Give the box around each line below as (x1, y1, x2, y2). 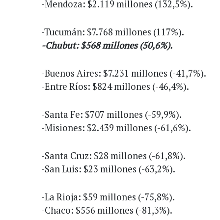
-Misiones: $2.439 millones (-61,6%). (41, 121, 191, 134)
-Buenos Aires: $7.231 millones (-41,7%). (41, 67, 206, 79)
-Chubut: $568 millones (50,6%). (41, 39, 172, 51)
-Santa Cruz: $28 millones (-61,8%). (41, 149, 186, 162)
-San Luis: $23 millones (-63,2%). (41, 163, 175, 175)
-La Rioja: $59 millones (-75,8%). (41, 191, 175, 203)
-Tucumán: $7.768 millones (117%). (41, 26, 184, 38)
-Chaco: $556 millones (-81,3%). (41, 204, 172, 216)
